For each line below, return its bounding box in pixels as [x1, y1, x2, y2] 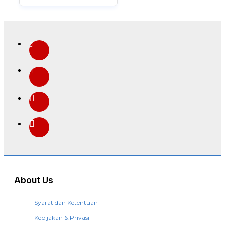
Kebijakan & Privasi [34, 214, 89, 222]
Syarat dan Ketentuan [34, 199, 98, 207]
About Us [14, 175, 53, 186]
